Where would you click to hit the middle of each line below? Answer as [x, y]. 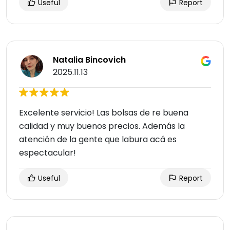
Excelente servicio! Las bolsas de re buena [104, 113]
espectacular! [47, 153]
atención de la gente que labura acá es [98, 140]
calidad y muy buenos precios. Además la [102, 126]
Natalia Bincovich [89, 60]
